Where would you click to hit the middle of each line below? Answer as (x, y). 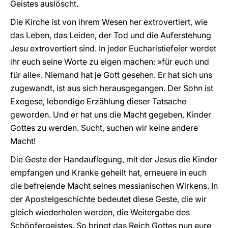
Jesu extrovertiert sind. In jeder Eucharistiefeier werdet (113, 48)
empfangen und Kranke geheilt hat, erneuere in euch (108, 173)
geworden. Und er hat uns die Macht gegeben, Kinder (111, 115)
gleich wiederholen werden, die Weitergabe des (100, 212)
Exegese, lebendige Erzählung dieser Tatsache (98, 101)
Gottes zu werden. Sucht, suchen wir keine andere (104, 128)
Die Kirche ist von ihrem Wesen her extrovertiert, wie (109, 22)
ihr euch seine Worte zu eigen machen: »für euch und (110, 62)
